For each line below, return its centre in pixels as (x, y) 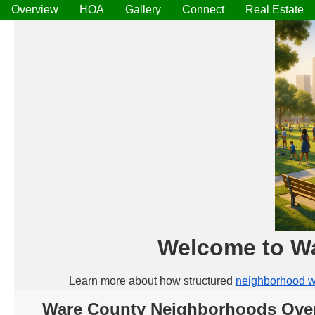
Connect (203, 9)
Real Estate (275, 9)
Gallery (143, 9)
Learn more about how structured (152, 281)
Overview (35, 9)
